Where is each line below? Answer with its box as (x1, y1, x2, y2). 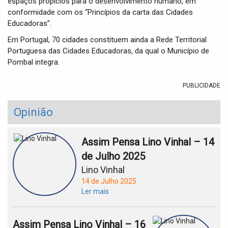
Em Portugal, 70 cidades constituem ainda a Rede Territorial (8, 35, 207, 44)
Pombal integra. (8, 58, 60, 67)
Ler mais (81, 187, 109, 195)
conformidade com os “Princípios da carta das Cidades (8, 8, 193, 17)
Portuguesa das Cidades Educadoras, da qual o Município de (8, 46, 209, 55)
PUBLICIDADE (183, 82, 220, 89)
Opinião (14, 106, 53, 119)
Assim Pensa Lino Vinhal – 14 (81, 136, 214, 148)
